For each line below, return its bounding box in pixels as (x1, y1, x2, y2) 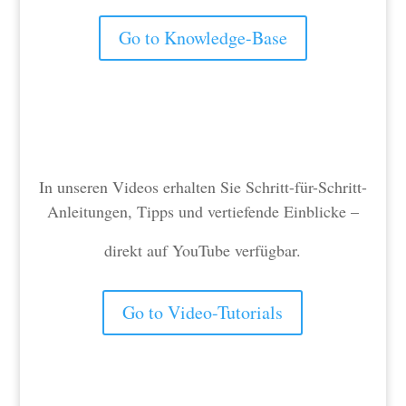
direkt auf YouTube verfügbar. (104, 239, 302, 261)
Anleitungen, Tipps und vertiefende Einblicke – (46, 200, 359, 222)
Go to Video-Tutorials (122, 300, 284, 324)
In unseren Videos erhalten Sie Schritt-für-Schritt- (38, 176, 367, 198)
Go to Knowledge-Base (118, 25, 287, 50)
